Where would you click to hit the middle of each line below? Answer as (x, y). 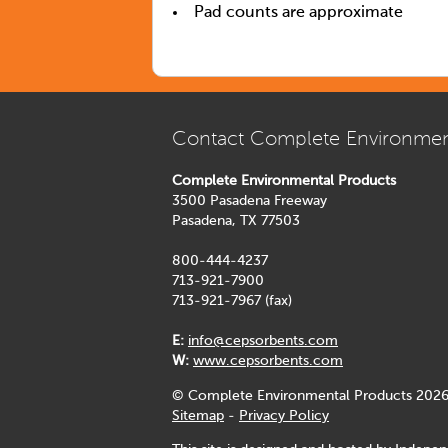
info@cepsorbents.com (263, 341)
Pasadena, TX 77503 (236, 221)
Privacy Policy (284, 415)
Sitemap (198, 415)
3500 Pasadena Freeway (249, 201)
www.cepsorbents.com (268, 361)
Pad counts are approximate (298, 12)
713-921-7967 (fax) (232, 301)
